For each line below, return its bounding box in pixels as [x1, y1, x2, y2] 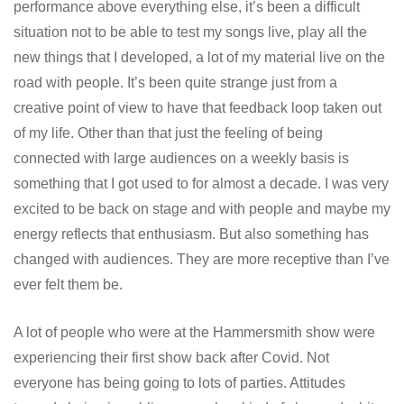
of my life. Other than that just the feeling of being [14, 125, 323, 142]
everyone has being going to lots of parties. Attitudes [14, 375, 345, 391]
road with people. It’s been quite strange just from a [14, 75, 337, 91]
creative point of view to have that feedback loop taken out [14, 100, 381, 116]
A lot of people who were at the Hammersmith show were [14, 325, 375, 341]
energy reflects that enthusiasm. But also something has [14, 226, 369, 243]
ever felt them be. [14, 277, 126, 293]
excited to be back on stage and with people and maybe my [14, 201, 390, 217]
